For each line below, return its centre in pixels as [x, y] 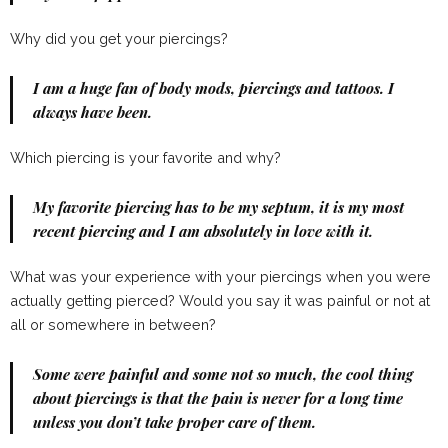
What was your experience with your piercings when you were [220, 277]
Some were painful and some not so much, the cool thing [223, 374]
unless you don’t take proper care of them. [174, 422]
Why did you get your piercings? [119, 39]
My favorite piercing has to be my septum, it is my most [218, 207]
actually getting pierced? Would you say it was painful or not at [220, 301]
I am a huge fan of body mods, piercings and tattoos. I [213, 88]
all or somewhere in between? [113, 325]
